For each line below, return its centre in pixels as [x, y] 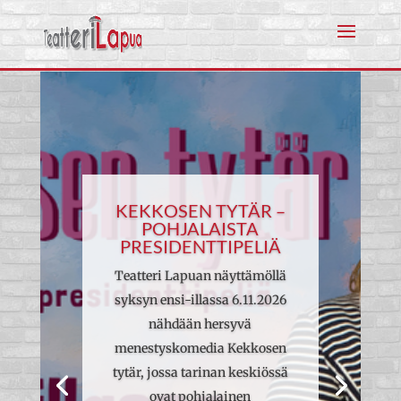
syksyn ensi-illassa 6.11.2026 [200, 300]
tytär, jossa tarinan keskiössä [200, 373]
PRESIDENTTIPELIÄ [200, 247]
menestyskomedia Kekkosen [200, 349]
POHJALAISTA [200, 229]
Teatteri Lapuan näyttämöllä [200, 276]
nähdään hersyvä [200, 324]
